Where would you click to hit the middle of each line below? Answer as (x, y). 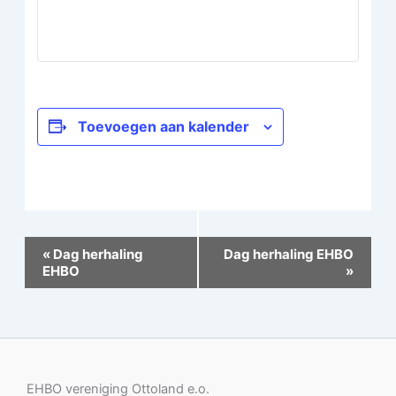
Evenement (57, 246)
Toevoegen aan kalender (164, 126)
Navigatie (51, 267)
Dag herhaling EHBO (289, 254)
